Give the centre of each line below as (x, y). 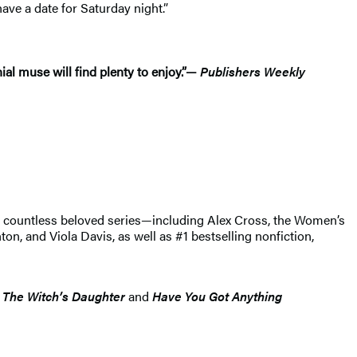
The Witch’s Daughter (64, 296)
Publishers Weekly (251, 71)
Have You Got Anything (217, 296)
